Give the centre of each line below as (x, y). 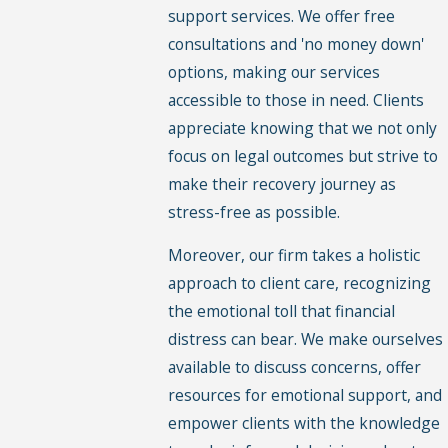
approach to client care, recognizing (300, 283)
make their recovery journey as (282, 183)
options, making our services (274, 71)
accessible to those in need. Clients (296, 99)
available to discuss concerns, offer (295, 367)
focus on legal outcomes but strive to (303, 155)
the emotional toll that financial (282, 311)
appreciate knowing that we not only (303, 127)
